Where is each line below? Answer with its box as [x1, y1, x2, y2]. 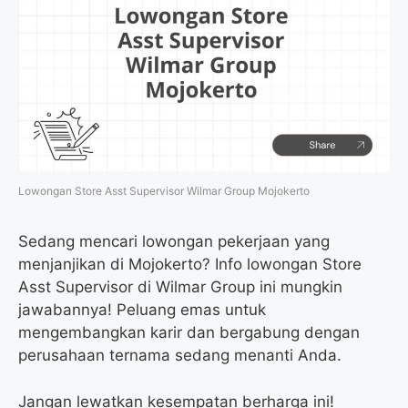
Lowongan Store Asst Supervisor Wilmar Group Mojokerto [18, 184, 310, 199]
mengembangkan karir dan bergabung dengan [18, 323, 360, 342]
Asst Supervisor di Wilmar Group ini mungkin [18, 278, 342, 297]
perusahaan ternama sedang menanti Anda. [18, 346, 342, 365]
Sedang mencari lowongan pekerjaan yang [18, 232, 330, 251]
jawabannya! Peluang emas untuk [18, 301, 266, 320]
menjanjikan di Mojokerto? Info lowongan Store [18, 255, 362, 274]
